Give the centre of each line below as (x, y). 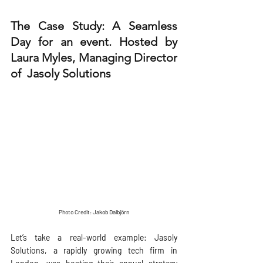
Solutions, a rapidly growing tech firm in (94, 251)
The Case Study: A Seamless (94, 26)
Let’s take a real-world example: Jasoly (94, 238)
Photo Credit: (76, 212)
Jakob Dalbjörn (111, 212)
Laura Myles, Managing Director (94, 58)
